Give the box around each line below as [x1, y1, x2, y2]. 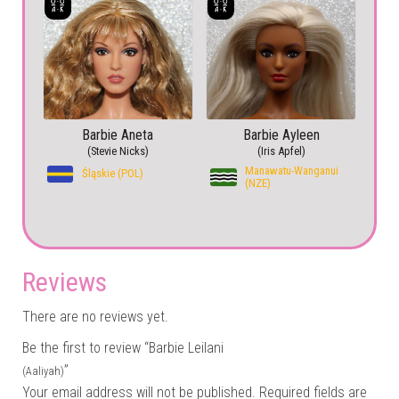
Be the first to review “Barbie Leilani [22, 338, 224, 356]
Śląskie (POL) [82, 166, 143, 180]
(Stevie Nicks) [86, 143, 149, 158]
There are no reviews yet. [22, 307, 168, 325]
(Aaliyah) [22, 363, 64, 378]
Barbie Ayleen [242, 126, 320, 143]
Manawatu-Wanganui [245, 163, 339, 177]
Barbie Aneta [82, 126, 154, 143]
